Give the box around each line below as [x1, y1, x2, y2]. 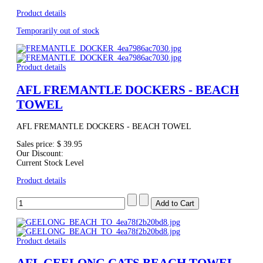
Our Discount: [16, 149, 63, 158]
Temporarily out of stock [16, 26, 99, 36]
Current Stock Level [16, 159, 84, 167]
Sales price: [16, 140, 57, 149]
